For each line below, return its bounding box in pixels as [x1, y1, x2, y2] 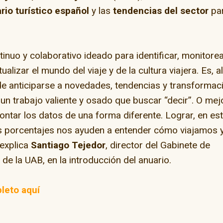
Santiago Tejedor [31, 139, 106, 151]
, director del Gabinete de [106, 139, 211, 151]
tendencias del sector [113, 5, 209, 16]
